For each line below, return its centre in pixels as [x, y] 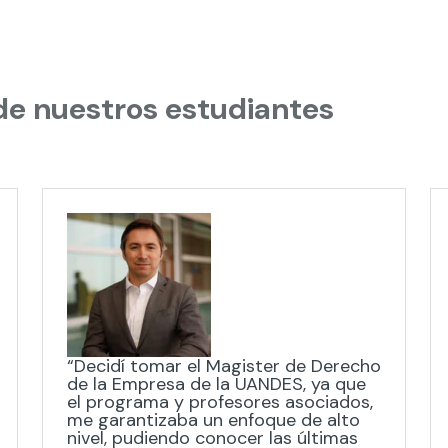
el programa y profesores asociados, [220, 402]
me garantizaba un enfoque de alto [213, 420]
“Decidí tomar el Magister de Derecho [224, 366]
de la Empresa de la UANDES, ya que [216, 384]
